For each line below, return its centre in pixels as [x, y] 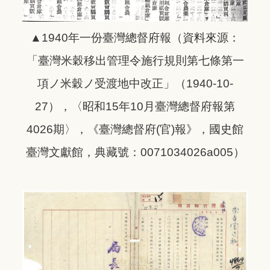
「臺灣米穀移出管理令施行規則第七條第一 [135, 60]
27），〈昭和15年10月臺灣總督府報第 [135, 106]
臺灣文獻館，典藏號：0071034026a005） [135, 152]
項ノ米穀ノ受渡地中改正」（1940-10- [135, 83]
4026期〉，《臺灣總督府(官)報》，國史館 [135, 129]
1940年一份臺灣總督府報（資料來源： [141, 37]
